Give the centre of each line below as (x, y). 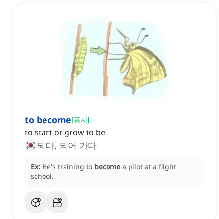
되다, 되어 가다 (78, 145)
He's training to (68, 167)
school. (42, 176)
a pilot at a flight (149, 167)
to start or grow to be (65, 133)
